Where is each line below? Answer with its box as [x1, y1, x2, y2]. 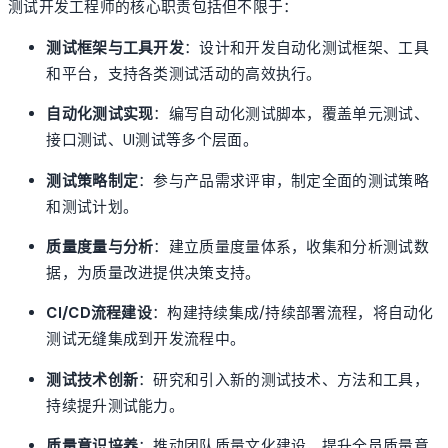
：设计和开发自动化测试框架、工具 [184, 37, 429, 58]
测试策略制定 [46, 170, 139, 191]
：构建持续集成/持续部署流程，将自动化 [152, 303, 434, 324]
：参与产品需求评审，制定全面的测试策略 [138, 170, 429, 191]
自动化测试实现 [46, 104, 154, 125]
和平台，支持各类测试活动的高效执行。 [46, 63, 322, 84]
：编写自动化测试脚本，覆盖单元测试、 [153, 104, 429, 125]
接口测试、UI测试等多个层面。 [46, 130, 258, 151]
